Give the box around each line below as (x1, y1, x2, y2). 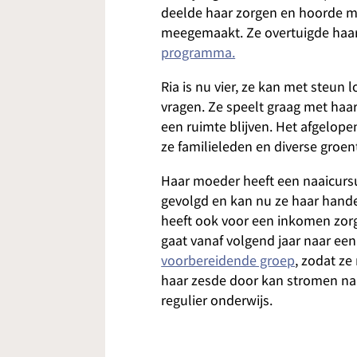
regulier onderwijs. (161, 292, 273, 311)
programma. (161, 44, 236, 63)
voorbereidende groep (161, 252, 296, 271)
